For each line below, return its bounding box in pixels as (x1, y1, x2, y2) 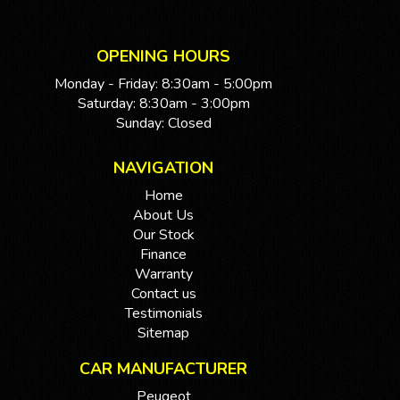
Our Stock (132, 225, 195, 246)
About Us (133, 205, 194, 226)
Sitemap (137, 323, 189, 344)
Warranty (134, 264, 193, 285)
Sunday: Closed (115, 113, 212, 134)
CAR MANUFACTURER (79, 358, 247, 380)
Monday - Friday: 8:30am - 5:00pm (54, 74, 272, 95)
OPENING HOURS (96, 46, 230, 68)
